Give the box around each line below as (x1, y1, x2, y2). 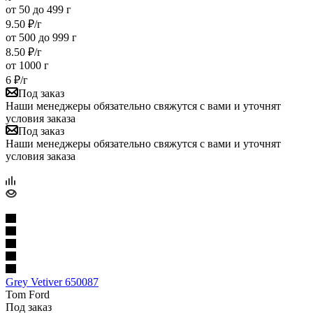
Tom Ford (6, 288, 50, 300)
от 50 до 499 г (6, 3, 71, 15)
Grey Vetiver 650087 (6, 275, 99, 288)
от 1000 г (6, 59, 49, 71)
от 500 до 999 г (6, 31, 77, 43)
